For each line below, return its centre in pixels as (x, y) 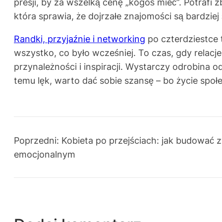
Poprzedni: (36, 140)
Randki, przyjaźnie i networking (80, 39)
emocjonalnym (45, 154)
